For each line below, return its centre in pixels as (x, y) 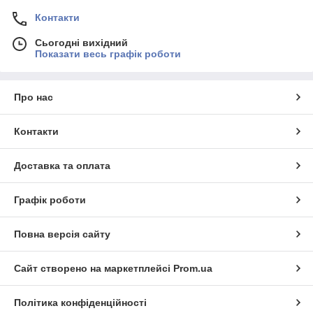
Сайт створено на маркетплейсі (94, 268)
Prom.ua (193, 268)
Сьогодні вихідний (81, 42)
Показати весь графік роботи (108, 53)
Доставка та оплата (62, 165)
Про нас (34, 97)
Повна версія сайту (62, 234)
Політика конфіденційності (80, 302)
